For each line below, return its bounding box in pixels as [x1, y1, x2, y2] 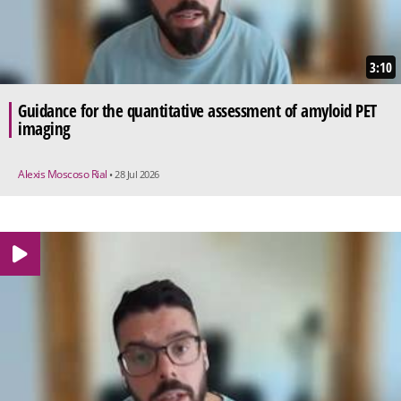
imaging [18, 116, 71, 141]
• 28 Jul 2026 [109, 166, 159, 181]
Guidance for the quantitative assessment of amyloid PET [18, 98, 377, 123]
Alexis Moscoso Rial [18, 166, 109, 182]
